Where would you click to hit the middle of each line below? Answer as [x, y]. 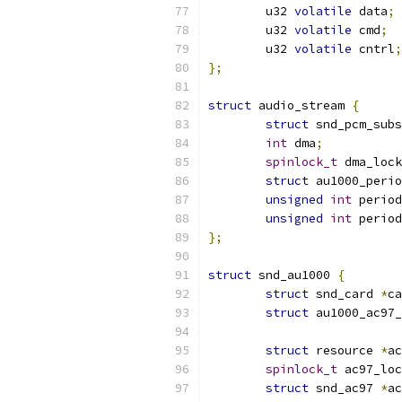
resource [345, 350]
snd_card [345, 294]
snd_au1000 [294, 275]
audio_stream [301, 105]
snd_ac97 [345, 388]
